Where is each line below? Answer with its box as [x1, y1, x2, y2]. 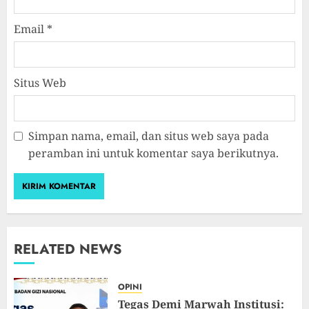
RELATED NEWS [14, 239, 122, 260]
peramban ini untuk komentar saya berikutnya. [28, 146, 279, 161]
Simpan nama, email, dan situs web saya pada [28, 128, 269, 144]
